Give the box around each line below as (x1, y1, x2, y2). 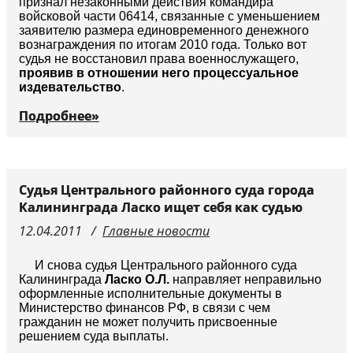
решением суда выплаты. (19, 329, 169, 344)
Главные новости (102, 222, 210, 240)
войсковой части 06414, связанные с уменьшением (19, 9, 320, 24)
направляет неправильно (173, 273, 321, 287)
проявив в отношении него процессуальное (19, 66, 299, 80)
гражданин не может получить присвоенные (19, 315, 277, 329)
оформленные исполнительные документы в (19, 287, 282, 301)
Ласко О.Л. (105, 273, 173, 287)
